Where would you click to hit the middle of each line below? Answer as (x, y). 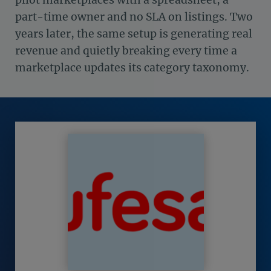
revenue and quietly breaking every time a (126, 51)
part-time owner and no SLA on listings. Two (134, 17)
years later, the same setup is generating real (134, 34)
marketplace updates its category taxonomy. (132, 67)
